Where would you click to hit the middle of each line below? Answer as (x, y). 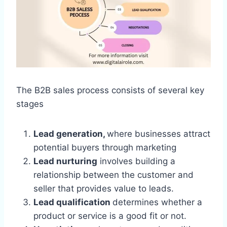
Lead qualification (73, 202)
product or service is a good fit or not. (111, 216)
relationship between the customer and (113, 175)
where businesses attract (159, 134)
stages (30, 104)
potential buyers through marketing (105, 147)
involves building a (136, 161)
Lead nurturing (65, 161)
